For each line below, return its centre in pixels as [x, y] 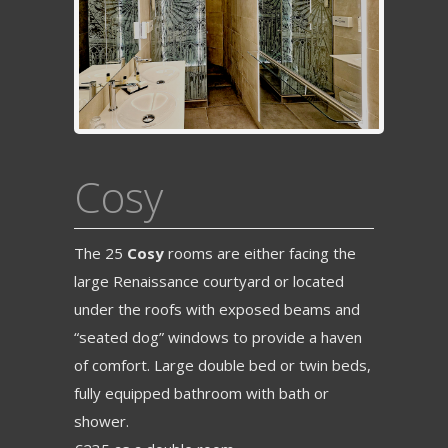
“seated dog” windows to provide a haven [218, 337]
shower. [101, 421]
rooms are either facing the [260, 253]
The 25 [100, 253]
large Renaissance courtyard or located [209, 281]
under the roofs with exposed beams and [217, 309]
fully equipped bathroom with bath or [201, 393]
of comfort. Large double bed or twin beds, [222, 365]
